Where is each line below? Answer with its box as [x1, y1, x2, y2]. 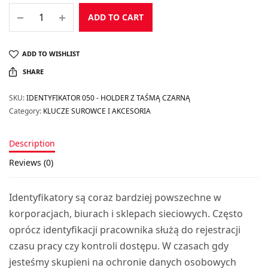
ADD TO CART [88, 11, 144, 23]
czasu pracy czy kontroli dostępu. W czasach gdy [9, 239, 229, 252]
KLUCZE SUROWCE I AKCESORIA [43, 105, 151, 116]
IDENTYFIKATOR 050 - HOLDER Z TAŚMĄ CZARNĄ [26, 92, 190, 103]
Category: [9, 105, 43, 116]
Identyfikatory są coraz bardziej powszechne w [9, 190, 222, 204]
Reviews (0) [9, 156, 53, 168]
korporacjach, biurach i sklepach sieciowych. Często [9, 206, 243, 220]
